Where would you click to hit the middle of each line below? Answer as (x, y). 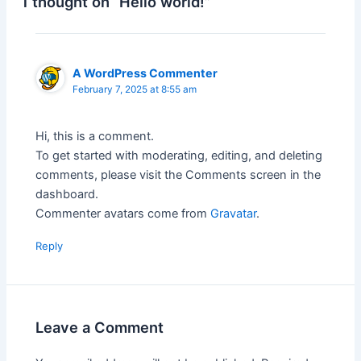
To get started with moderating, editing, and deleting (179, 156)
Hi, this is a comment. (95, 136)
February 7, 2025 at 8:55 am (135, 89)
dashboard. (67, 194)
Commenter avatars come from (123, 214)
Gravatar (234, 214)
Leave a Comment (100, 327)
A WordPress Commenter (145, 73)
